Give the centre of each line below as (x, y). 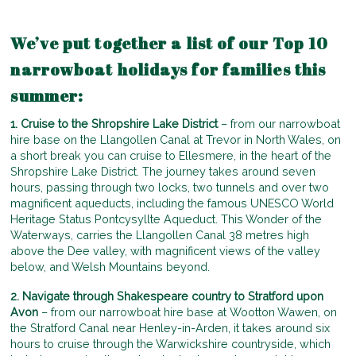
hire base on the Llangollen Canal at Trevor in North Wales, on (176, 139)
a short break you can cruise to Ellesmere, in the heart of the (171, 155)
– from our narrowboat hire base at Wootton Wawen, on (188, 312)
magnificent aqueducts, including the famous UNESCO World (172, 203)
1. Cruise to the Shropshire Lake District (114, 123)
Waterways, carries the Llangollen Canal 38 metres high (160, 234)
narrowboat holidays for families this (168, 69)
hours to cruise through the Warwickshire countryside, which (171, 344)
